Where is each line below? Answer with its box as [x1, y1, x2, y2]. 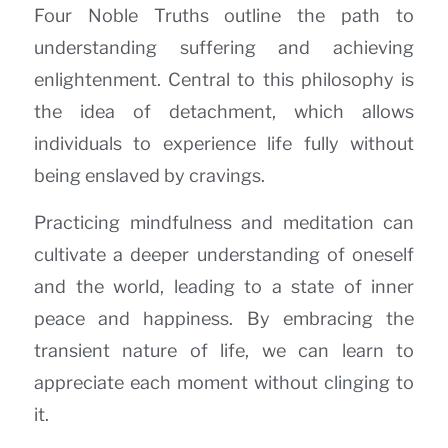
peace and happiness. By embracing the [34, 307, 414, 329]
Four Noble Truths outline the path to [34, 5, 414, 27]
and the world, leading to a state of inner [34, 275, 414, 297]
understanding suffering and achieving [34, 37, 414, 59]
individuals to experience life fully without [34, 133, 414, 155]
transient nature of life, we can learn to [34, 339, 414, 361]
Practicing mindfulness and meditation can [34, 211, 414, 233]
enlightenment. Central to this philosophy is [34, 69, 414, 91]
